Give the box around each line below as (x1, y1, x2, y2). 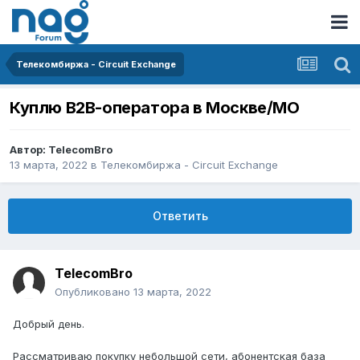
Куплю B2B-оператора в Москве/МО (10, 98, 300, 118)
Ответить (152, 209, 208, 223)
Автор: (10, 143, 48, 157)
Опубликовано (55, 285, 133, 299)
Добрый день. (13, 317, 84, 331)
